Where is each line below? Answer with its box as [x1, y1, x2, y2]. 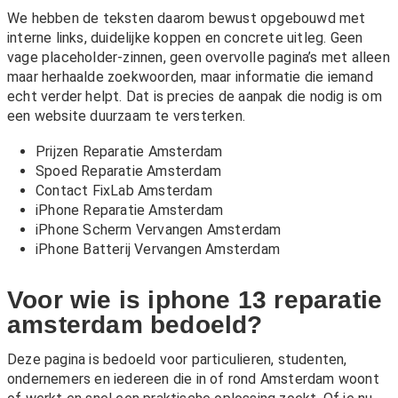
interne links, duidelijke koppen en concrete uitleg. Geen [7, 29, 363, 47]
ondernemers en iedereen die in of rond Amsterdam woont [7, 370, 379, 388]
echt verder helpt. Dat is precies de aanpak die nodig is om [7, 88, 382, 106]
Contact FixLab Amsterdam [36, 182, 212, 200]
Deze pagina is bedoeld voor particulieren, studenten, [7, 351, 347, 369]
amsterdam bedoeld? [7, 311, 263, 339]
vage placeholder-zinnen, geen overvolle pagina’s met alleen [7, 49, 390, 67]
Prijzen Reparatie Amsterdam [36, 143, 223, 161]
